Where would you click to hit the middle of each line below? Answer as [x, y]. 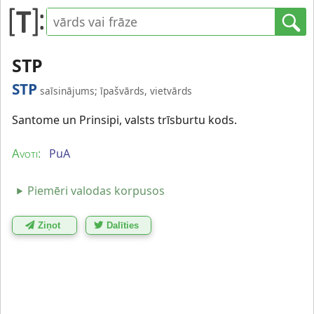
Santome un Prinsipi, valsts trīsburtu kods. [124, 120]
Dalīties [123, 225]
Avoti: [26, 154]
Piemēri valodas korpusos [96, 190]
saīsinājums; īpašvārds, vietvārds [116, 91]
